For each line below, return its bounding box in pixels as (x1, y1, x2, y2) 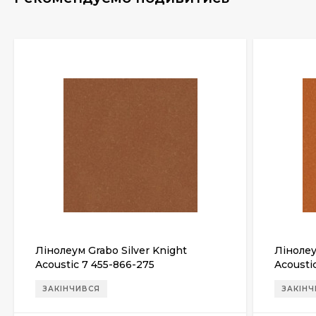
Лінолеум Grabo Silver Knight (35, 244, 187, 257)
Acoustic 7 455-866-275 (35, 258, 154, 271)
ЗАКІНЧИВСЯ (42, 284, 100, 293)
